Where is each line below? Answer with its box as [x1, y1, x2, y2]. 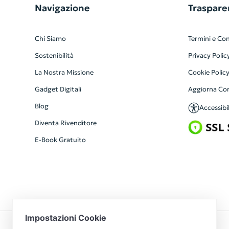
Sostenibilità [34, 52, 74, 59]
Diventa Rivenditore [34, 119, 97, 127]
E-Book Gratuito [34, 136, 86, 144]
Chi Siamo [34, 35, 66, 42]
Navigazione [34, 2, 90, 14]
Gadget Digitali [34, 85, 81, 93]
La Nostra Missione [34, 68, 94, 76]
